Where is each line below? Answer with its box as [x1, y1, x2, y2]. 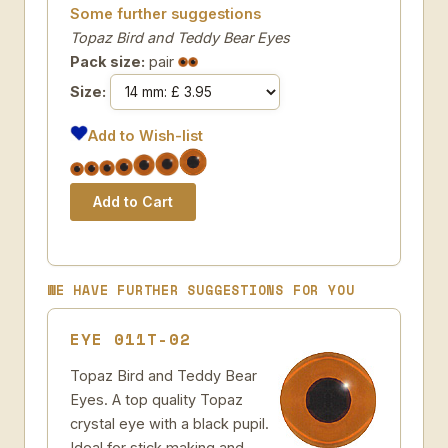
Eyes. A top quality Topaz [70, 391, 243, 408]
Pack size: [70, 53, 145, 70]
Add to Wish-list [88, 127, 204, 144]
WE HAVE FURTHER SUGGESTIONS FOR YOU [47, 280, 355, 300]
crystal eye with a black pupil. [70, 415, 269, 432]
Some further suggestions [70, 5, 261, 22]
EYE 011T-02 [70, 327, 191, 351]
